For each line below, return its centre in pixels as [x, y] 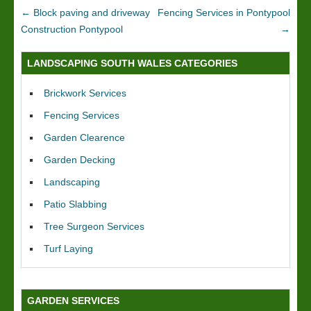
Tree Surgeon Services [94, 226]
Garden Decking [79, 160]
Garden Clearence [84, 137]
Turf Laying [68, 249]
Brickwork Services [85, 93]
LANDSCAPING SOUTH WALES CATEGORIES [132, 63]
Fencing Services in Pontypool [224, 12]
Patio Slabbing [75, 204]
